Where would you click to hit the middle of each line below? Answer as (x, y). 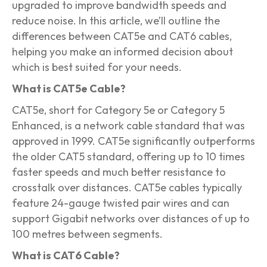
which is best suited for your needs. (97, 67)
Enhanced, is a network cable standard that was (128, 126)
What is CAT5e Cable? (69, 89)
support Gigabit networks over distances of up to (131, 219)
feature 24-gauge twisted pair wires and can (121, 203)
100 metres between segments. (87, 234)
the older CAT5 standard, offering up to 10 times (128, 157)
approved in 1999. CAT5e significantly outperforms (133, 141)
